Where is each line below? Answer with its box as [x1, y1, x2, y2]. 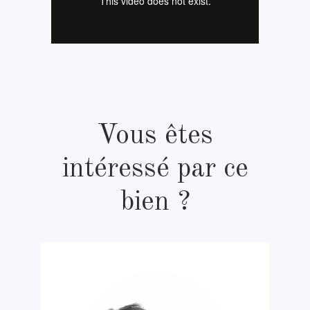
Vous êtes [97, 122, 213, 150]
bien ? [120, 188, 190, 217]
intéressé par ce [62, 155, 248, 183]
